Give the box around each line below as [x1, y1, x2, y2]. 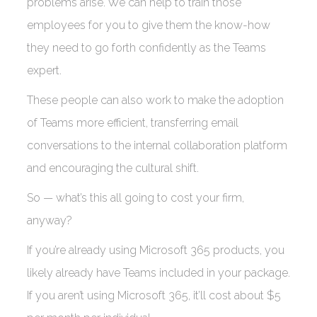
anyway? [27, 214, 78, 227]
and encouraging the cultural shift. [27, 161, 204, 175]
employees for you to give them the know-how [27, 18, 270, 32]
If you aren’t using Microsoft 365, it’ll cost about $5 [27, 289, 281, 302]
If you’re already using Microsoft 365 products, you [27, 243, 284, 257]
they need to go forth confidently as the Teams [27, 41, 266, 54]
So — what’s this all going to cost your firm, [27, 191, 244, 204]
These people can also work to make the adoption [27, 93, 284, 107]
